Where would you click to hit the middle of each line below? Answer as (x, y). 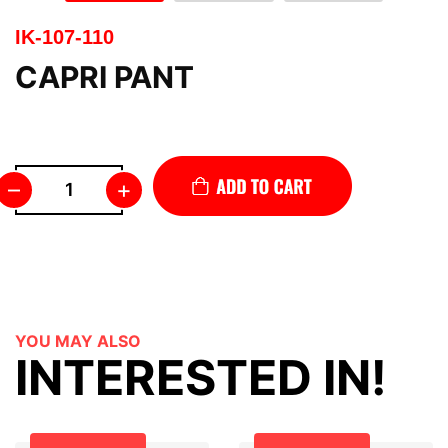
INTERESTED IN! (201, 377)
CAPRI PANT (104, 77)
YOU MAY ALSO (78, 341)
